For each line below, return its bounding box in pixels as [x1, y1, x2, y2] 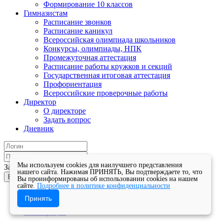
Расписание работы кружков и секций [43, 62, 172, 71]
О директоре [43, 107, 86, 115]
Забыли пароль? [24, 190, 77, 199]
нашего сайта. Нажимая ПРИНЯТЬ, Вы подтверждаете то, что [17, 168, 202, 176]
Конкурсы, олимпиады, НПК [43, 44, 142, 53]
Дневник [24, 124, 54, 133]
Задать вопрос [43, 115, 91, 124]
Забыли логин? [24, 199, 74, 208]
